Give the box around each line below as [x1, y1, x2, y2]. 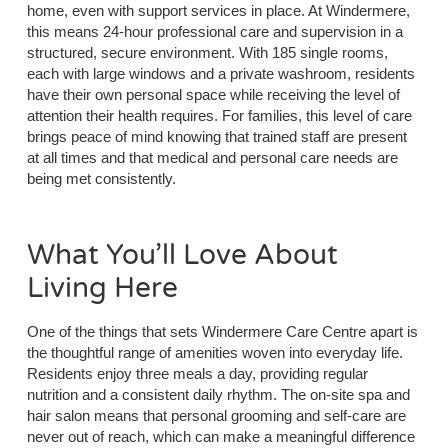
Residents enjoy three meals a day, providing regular [26, 364, 368, 382]
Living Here [26, 270, 178, 305]
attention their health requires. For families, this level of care [26, 107, 412, 125]
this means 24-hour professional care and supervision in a [26, 23, 403, 41]
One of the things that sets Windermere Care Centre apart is [26, 322, 418, 340]
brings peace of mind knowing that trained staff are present [26, 128, 407, 146]
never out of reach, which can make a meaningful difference [26, 427, 415, 445]
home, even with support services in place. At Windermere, [26, 2, 410, 20]
